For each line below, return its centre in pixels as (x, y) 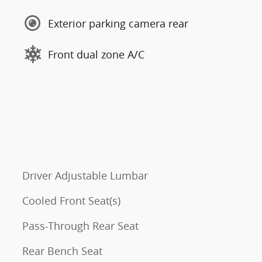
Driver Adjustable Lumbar (85, 175)
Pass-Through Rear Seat (81, 226)
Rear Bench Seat (62, 251)
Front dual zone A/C (96, 54)
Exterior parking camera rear (118, 23)
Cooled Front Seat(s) (71, 201)
